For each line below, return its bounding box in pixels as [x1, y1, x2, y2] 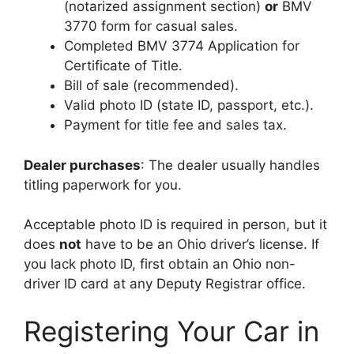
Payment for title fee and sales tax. [64, 117, 287, 133]
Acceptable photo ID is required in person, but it [24, 217, 327, 232]
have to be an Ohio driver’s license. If [81, 236, 319, 252]
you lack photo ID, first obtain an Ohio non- [24, 256, 296, 272]
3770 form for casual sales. [64, 18, 238, 34]
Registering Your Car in [24, 314, 319, 348]
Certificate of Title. [64, 58, 183, 73]
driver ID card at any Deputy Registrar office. [24, 276, 306, 292]
